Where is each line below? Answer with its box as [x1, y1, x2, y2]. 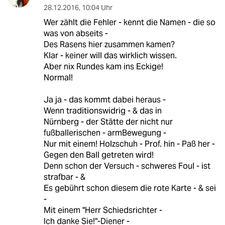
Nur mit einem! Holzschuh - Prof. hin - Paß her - [43, 139, 215, 150]
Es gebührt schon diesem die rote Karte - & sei [43, 183, 216, 194]
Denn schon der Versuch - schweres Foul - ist [43, 161, 210, 172]
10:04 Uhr [81, 3, 113, 13]
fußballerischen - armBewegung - [43, 128, 166, 139]
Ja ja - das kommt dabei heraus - [43, 94, 166, 105]
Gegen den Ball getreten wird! [43, 150, 154, 161]
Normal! [43, 72, 73, 83]
